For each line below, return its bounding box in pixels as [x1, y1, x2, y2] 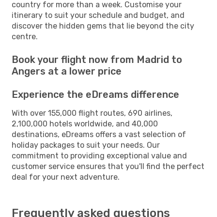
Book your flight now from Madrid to [12, 53, 182, 65]
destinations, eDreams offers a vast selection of [12, 129, 186, 139]
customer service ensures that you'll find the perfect [12, 161, 204, 171]
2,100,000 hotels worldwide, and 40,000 [12, 119, 158, 128]
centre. [12, 31, 38, 41]
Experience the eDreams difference [12, 88, 179, 100]
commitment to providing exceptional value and [12, 151, 187, 160]
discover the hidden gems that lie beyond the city [12, 21, 194, 31]
